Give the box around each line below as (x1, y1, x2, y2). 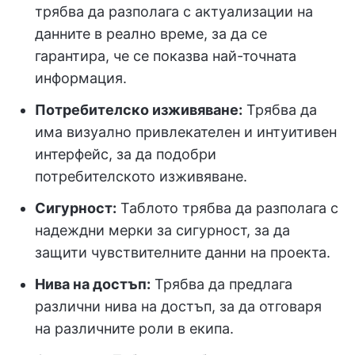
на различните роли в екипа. (35, 320, 234, 337)
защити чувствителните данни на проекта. (35, 244, 330, 261)
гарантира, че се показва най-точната (35, 48, 296, 64)
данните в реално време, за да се (35, 25, 267, 42)
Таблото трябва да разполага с (116, 200, 338, 216)
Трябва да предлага (151, 276, 292, 292)
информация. (35, 70, 127, 86)
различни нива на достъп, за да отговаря (35, 298, 322, 315)
